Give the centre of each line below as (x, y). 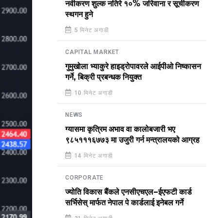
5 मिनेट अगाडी (91, 30)
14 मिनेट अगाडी (92, 156)
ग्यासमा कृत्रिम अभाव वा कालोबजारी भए (120, 129)
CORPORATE (85, 178)
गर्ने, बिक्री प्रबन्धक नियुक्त (103, 77)
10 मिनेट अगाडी (92, 93)
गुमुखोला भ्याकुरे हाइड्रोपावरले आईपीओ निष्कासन (133, 67)
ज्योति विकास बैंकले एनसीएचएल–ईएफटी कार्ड (128, 192)
